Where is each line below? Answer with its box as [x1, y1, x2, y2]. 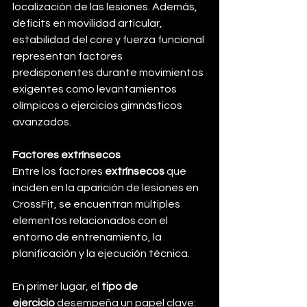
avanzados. [12, 116, 71, 128]
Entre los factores [12, 166, 105, 177]
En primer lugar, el [12, 281, 101, 293]
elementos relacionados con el [12, 215, 170, 227]
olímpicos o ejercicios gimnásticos [12, 100, 184, 112]
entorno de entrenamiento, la [12, 232, 164, 243]
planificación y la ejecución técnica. [12, 248, 192, 260]
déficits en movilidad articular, [12, 18, 164, 29]
